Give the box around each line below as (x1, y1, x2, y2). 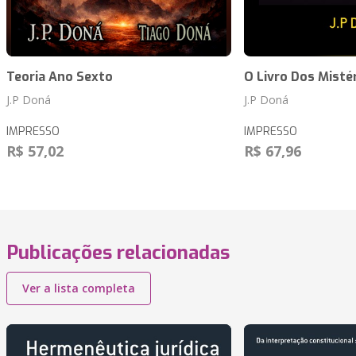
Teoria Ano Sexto (6, 68, 113, 86)
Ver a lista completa (22, 281, 135, 296)
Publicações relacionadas (6, 240, 230, 266)
